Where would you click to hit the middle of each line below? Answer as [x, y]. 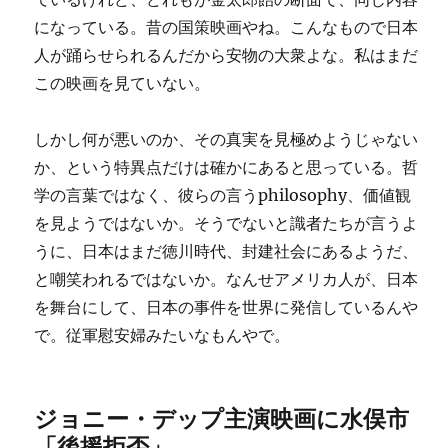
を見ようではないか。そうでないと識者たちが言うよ [226, 223]
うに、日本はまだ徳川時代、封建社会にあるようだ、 [226, 251]
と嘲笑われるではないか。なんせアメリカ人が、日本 [226, 279]
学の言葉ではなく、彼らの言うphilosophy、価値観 [223, 195]
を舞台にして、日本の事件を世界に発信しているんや [226, 307]
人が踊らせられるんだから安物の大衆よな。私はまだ [226, 55]
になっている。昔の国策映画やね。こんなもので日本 [226, 27]
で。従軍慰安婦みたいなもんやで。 [162, 335]
